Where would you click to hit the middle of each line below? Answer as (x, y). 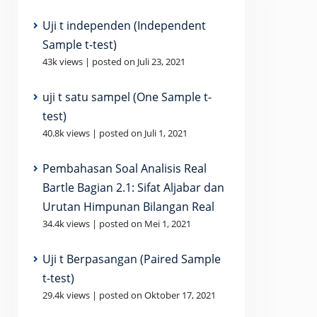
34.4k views (66, 224)
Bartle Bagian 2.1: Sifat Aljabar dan (133, 188)
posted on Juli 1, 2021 (143, 133)
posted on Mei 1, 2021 (145, 224)
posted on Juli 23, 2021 (139, 62)
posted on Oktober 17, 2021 (157, 295)
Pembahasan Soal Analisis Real (125, 168)
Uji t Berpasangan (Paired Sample (132, 259)
